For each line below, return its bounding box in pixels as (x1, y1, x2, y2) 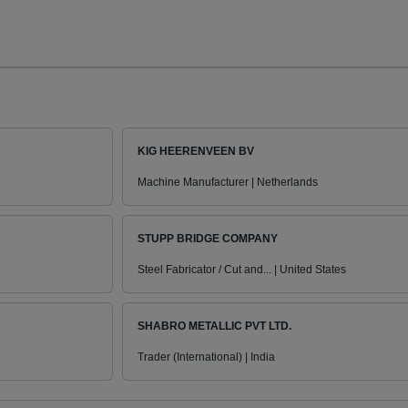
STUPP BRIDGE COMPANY (138, 232, 278, 246)
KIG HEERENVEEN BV (138, 145, 254, 158)
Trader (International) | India (138, 351, 275, 364)
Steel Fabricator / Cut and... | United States (138, 263, 346, 277)
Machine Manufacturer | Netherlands (138, 176, 318, 189)
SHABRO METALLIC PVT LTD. (138, 320, 291, 333)
